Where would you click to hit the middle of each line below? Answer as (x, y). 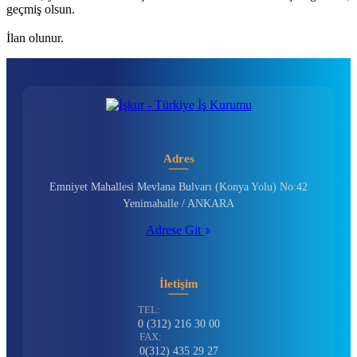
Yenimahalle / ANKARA (178, 204)
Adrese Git (175, 230)
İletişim (178, 284)
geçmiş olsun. (42, 10)
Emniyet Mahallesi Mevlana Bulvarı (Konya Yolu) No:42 (178, 187)
